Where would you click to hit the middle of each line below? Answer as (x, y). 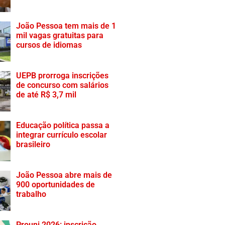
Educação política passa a (63, 125)
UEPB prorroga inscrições (63, 76)
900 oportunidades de (56, 185)
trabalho (31, 194)
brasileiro (33, 144)
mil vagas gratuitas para (60, 35)
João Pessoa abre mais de (64, 175)
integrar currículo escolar (62, 135)
